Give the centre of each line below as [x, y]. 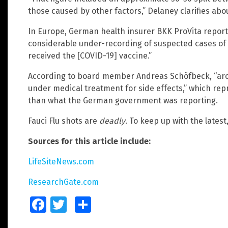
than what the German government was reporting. [123, 100]
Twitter [76, 204]
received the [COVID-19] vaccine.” [90, 55]
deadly [112, 121]
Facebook [60, 204]
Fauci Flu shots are [64, 121]
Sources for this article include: [89, 141]
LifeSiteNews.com [61, 161]
